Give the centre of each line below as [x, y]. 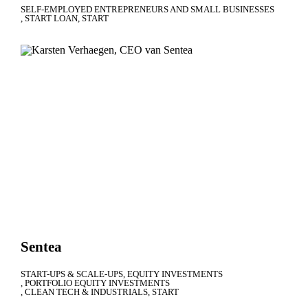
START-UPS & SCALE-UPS [72, 274]
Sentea [41, 246]
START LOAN [51, 18]
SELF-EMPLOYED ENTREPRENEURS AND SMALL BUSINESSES [147, 9]
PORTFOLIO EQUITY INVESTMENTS [97, 283]
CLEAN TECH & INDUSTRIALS [86, 291]
